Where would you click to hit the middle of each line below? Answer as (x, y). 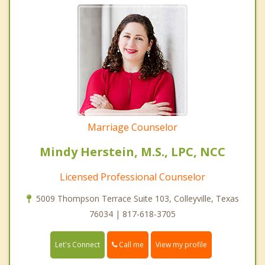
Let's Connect (77, 244)
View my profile (181, 244)
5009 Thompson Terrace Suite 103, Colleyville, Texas (137, 198)
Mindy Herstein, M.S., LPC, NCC (132, 151)
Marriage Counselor (132, 127)
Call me (130, 244)
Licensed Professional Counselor (132, 177)
